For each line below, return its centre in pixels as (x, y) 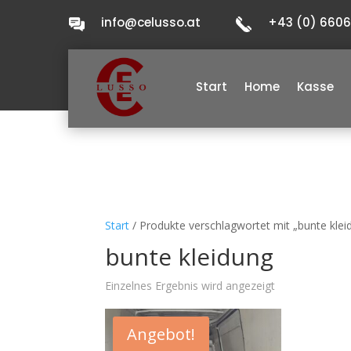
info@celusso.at (151, 22)
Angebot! (161, 334)
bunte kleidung (190, 257)
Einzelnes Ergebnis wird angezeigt (190, 286)
